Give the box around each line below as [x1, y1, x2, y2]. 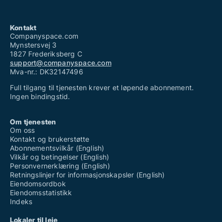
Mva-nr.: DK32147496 [10, 67, 83, 76]
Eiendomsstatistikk [10, 188, 72, 197]
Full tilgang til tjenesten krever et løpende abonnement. [10, 83, 194, 92]
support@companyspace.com [10, 58, 111, 67]
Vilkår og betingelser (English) [10, 153, 110, 162]
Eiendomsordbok [10, 179, 66, 188]
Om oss [10, 126, 35, 135]
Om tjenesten [10, 117, 56, 126]
